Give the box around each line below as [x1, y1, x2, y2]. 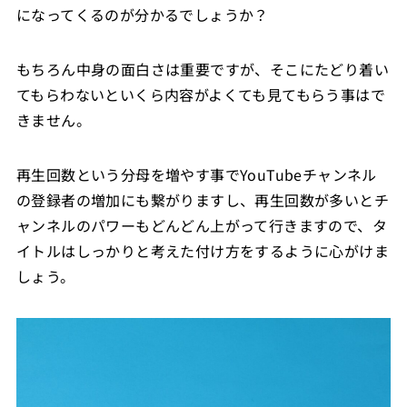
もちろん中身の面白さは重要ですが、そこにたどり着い [15, 57, 389, 80]
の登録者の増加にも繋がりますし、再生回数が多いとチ [15, 188, 389, 211]
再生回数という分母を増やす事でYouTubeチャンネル [15, 163, 377, 185]
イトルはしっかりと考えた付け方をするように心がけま [15, 239, 389, 262]
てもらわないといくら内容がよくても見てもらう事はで [15, 83, 385, 105]
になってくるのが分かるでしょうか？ [15, 3, 269, 25]
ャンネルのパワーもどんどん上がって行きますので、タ [15, 213, 387, 236]
